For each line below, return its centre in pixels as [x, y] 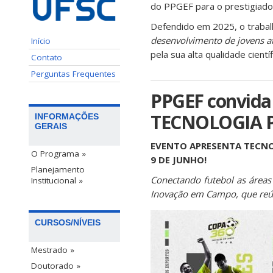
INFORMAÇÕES [67, 116]
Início [41, 41]
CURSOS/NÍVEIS [68, 222]
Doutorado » [56, 265]
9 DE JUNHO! [179, 160]
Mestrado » [53, 250]
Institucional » [57, 180]
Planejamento [58, 169]
